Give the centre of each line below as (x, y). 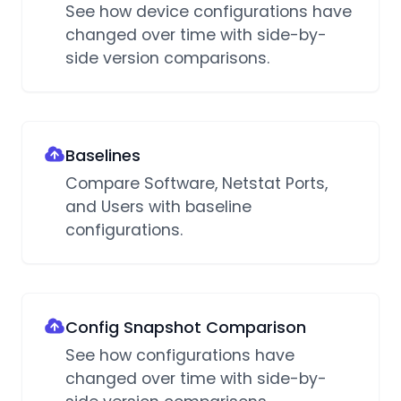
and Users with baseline (158, 207)
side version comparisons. (167, 59)
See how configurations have (180, 356)
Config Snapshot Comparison (186, 328)
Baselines (103, 156)
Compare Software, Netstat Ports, (196, 184)
